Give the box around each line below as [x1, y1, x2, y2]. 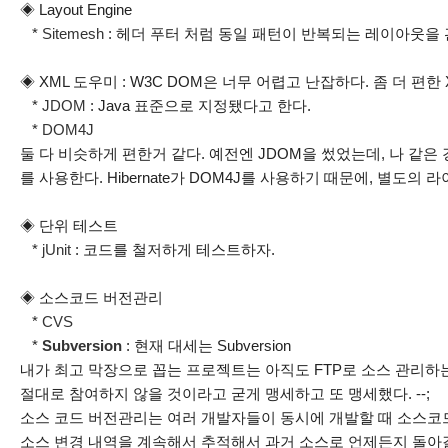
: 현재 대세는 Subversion [122, 337, 291, 354]
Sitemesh [42, 25, 104, 42]
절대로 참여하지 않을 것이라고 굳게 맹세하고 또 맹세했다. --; [20, 385, 430, 402]
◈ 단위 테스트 [20, 217, 118, 234]
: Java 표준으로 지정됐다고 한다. [86, 97, 311, 114]
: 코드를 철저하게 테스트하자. [71, 241, 275, 258]
